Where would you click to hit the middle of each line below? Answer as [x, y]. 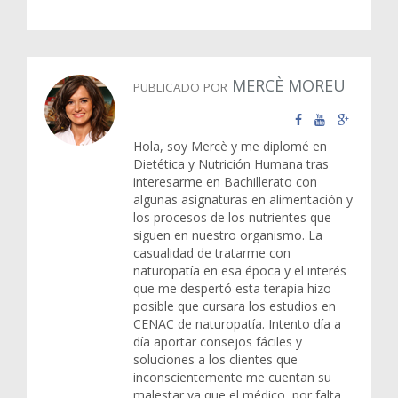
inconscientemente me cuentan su [232, 378]
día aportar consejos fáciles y [218, 342]
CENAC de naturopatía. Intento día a [237, 324]
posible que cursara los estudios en [235, 306]
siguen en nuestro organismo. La [228, 235]
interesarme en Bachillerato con [225, 182]
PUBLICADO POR [180, 88]
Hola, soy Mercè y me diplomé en [230, 147]
